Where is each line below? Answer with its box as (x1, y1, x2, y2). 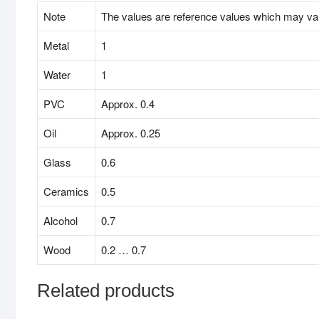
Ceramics (43, 184, 89, 199)
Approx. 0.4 (101, 96, 155, 112)
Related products (37, 280, 174, 302)
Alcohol (43, 213, 78, 229)
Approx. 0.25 (101, 125, 160, 141)
